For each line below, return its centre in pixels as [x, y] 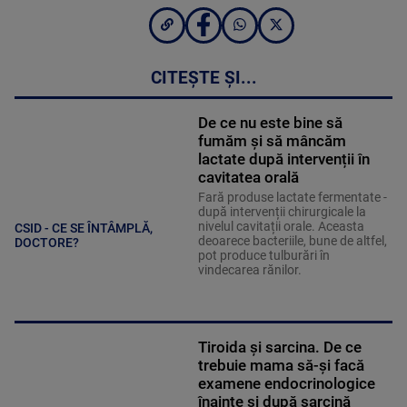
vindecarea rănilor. [249, 270]
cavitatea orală [248, 178]
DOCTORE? [47, 242]
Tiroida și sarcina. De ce [279, 347]
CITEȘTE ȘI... [203, 79]
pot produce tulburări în [263, 256]
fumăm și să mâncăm [272, 141]
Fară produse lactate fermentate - [292, 198]
